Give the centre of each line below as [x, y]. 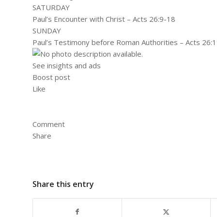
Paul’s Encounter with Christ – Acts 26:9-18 [104, 19]
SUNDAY [47, 30]
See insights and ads [67, 65]
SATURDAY [51, 7]
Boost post [51, 77]
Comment [49, 124]
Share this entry [63, 184]
